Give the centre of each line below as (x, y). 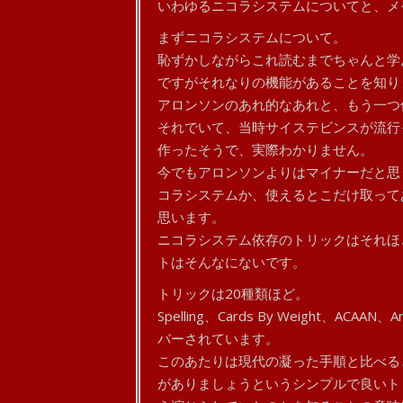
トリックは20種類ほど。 (233, 293)
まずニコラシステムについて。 (251, 37)
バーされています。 (218, 338)
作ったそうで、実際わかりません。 (265, 149)
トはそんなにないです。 (231, 262)
